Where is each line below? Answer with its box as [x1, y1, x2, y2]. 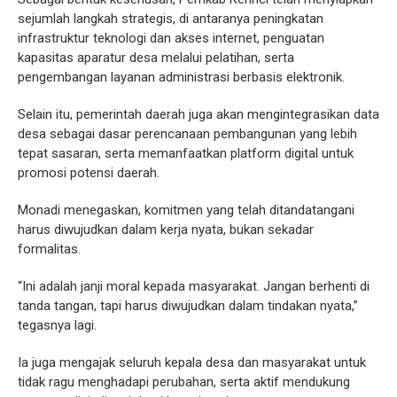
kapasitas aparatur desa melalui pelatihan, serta [18, 50, 294, 66]
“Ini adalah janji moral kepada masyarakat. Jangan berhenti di [18, 278, 370, 295]
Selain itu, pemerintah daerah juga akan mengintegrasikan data [18, 106, 379, 123]
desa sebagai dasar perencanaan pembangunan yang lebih [18, 126, 357, 143]
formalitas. [18, 241, 81, 258]
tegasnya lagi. [18, 317, 97, 334]
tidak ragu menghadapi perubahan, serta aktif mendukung [18, 374, 350, 391]
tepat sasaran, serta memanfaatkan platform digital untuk [18, 145, 354, 162]
